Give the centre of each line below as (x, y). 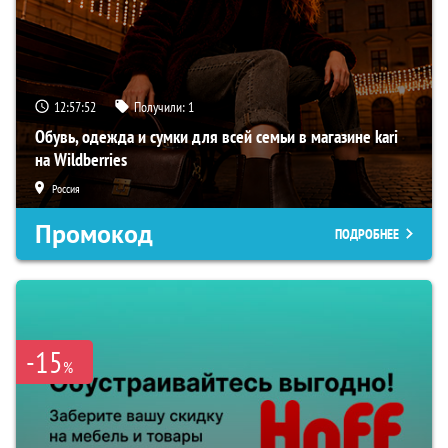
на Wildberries (81, 160)
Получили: (161, 107)
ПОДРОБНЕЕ (367, 234)
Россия (66, 189)
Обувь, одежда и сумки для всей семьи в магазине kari (216, 137)
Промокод (94, 234)
